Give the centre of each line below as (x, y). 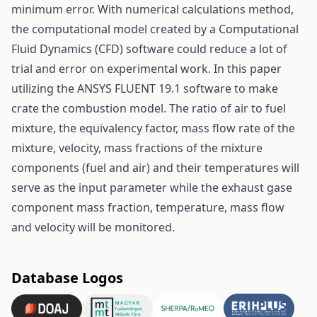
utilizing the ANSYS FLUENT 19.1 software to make (145, 89)
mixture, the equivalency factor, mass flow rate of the (153, 128)
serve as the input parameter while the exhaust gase (152, 188)
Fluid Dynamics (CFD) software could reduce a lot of (149, 49)
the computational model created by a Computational (155, 29)
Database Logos (67, 278)
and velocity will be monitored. (93, 227)
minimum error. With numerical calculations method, (152, 10)
